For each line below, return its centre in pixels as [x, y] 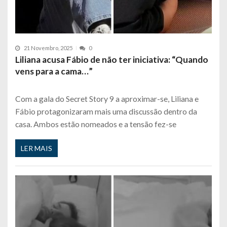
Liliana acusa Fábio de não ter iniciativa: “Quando [112, 60]
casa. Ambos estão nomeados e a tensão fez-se [96, 124]
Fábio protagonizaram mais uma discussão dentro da [106, 111]
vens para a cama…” [54, 71]
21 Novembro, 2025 [48, 48]
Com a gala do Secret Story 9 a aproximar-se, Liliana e [107, 99]
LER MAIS [36, 148]
